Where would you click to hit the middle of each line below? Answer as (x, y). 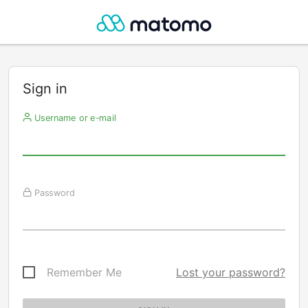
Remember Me (84, 272)
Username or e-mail (74, 118)
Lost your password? (231, 272)
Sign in (45, 89)
